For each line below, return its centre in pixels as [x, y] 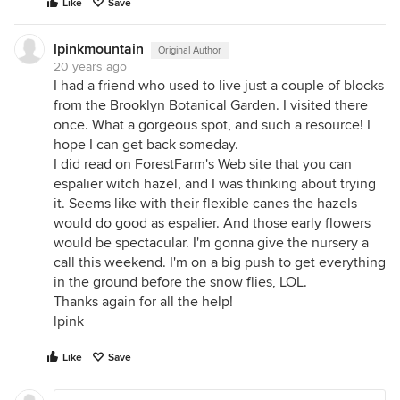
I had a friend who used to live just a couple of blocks [219, 86]
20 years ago [90, 67]
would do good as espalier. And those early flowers [212, 223]
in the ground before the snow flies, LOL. [180, 282]
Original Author [190, 50]
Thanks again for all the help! [143, 302]
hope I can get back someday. [146, 145]
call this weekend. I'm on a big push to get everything [220, 262]
